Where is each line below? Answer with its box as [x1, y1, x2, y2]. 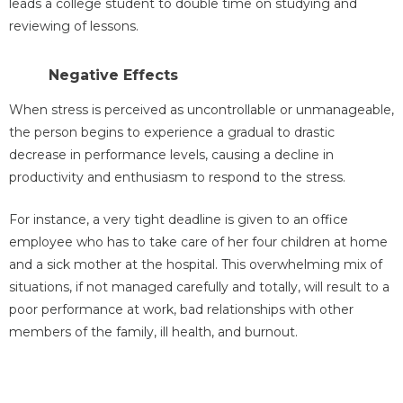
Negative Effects [49, 66, 178, 84]
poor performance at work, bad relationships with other [9, 301, 354, 318]
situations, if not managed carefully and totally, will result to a [9, 279, 390, 296]
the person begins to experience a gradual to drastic [9, 123, 335, 140]
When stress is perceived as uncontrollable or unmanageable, [9, 101, 394, 118]
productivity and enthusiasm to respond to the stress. [9, 168, 345, 185]
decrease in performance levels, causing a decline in [9, 146, 334, 163]
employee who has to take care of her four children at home [9, 234, 388, 251]
